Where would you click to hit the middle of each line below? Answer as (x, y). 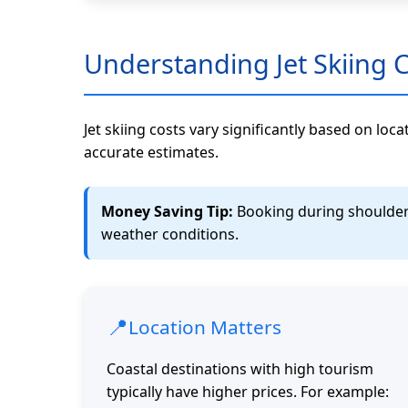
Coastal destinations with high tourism (240, 369)
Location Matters (205, 326)
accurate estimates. (151, 152)
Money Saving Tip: (167, 212)
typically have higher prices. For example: (248, 392)
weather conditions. (170, 235)
